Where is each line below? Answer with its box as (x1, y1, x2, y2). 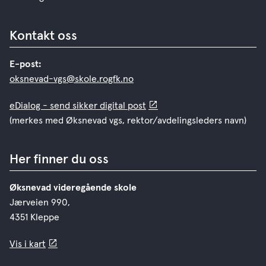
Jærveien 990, (9, 198, 70, 208)
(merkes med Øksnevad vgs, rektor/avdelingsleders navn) (9, 116, 246, 126)
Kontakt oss (9, 30, 77, 43)
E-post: (9, 59, 41, 69)
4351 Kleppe (9, 213, 62, 223)
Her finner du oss (9, 153, 109, 167)
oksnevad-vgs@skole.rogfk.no (9, 74, 134, 84)
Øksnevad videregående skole (9, 183, 137, 193)
